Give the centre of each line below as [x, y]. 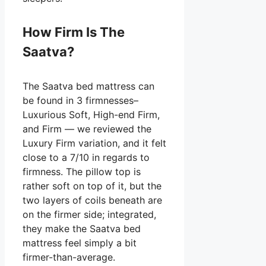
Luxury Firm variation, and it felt [94, 143]
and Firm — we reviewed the [87, 129]
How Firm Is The [74, 32]
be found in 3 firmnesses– [80, 101]
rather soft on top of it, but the [92, 186]
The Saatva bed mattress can [88, 86]
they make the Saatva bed [82, 229]
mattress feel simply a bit [80, 243]
